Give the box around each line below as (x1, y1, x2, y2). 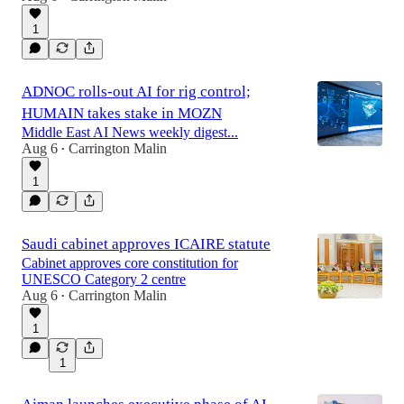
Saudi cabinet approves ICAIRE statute (22, 235, 271, 252)
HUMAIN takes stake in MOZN (22, 105, 222, 122)
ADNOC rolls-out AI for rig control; (22, 83, 251, 100)
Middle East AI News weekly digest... (22, 124, 238, 140)
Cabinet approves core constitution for (22, 255, 238, 271)
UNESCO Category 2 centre (22, 271, 186, 287)
